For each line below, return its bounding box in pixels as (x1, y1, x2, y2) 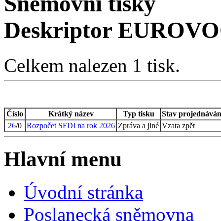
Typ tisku (122, 109, 154, 118)
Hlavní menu (4, 147, 122, 171)
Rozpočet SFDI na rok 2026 (27, 121, 115, 130)
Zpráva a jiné (118, 121, 159, 130)
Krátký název (48, 109, 94, 118)
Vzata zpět (162, 121, 195, 130)
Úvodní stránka (24, 181, 143, 203)
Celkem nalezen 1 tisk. (4, 54, 180, 76)
